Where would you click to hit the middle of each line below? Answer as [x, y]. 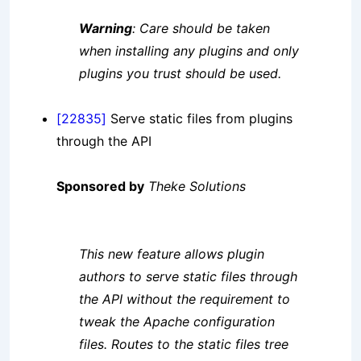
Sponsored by [100, 187]
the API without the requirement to [185, 299]
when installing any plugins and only [189, 51]
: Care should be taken [201, 29]
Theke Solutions [197, 187]
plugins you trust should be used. [180, 74]
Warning [106, 29]
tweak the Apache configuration [177, 322]
